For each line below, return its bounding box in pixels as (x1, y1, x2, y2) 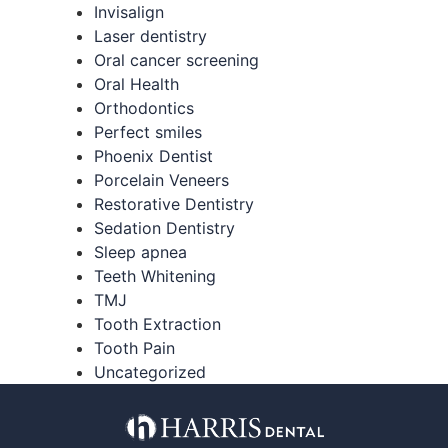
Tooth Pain (93, 338, 175, 359)
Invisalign (93, 2, 164, 23)
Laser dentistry (93, 26, 207, 47)
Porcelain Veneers (93, 170, 229, 191)
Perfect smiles (93, 122, 202, 143)
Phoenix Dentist (93, 146, 213, 167)
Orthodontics (93, 98, 194, 119)
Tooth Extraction (93, 314, 221, 335)
